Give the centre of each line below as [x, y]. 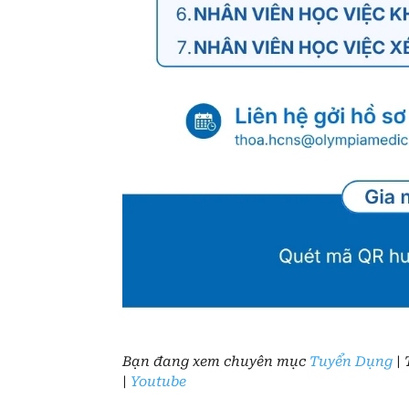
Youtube [159, 381]
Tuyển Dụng [351, 361]
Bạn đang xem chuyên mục [216, 361]
